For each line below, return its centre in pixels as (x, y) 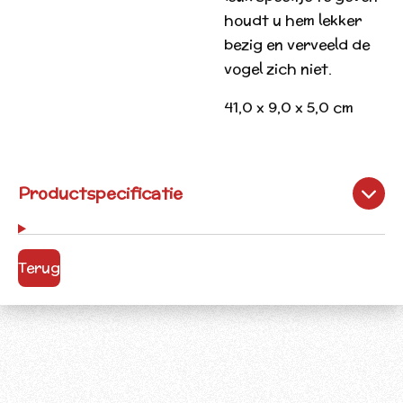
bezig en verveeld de (297, 45)
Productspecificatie (100, 193)
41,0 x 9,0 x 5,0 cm (289, 107)
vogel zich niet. (278, 69)
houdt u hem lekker (293, 20)
